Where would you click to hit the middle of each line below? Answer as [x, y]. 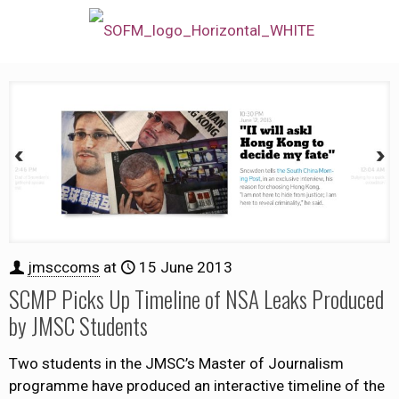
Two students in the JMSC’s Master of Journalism [176, 364]
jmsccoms [64, 268]
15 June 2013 [186, 268]
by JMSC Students [78, 326]
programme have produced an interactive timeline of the [197, 386]
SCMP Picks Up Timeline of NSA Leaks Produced [196, 299]
